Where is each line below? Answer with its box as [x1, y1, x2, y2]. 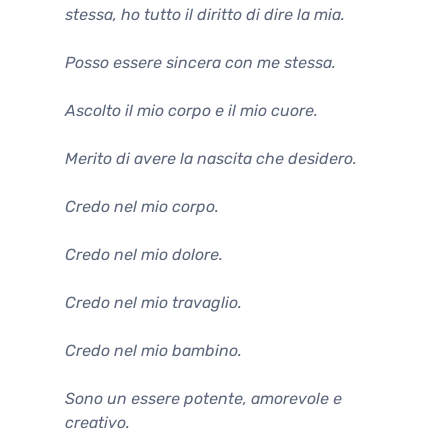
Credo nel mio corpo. [65, 196, 219, 216]
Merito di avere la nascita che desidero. [65, 148, 357, 168]
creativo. [65, 412, 130, 432]
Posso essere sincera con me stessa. [65, 52, 336, 72]
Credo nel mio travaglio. [65, 292, 242, 312]
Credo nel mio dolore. [65, 244, 223, 264]
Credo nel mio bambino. [65, 340, 242, 360]
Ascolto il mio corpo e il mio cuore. [65, 100, 318, 120]
